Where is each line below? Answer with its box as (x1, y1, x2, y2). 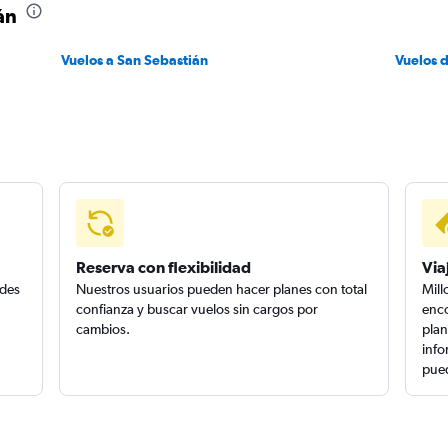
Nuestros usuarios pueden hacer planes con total (76, 281, 368, 297)
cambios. (76, 321, 131, 337)
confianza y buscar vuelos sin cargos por (76, 301, 319, 317)
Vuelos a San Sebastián (60, 52, 208, 68)
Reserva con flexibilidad (76, 258, 252, 276)
